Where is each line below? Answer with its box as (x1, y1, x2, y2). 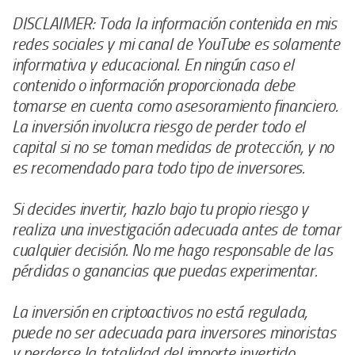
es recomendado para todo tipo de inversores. (12, 158, 305, 178)
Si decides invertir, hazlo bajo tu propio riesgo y (12, 200, 309, 219)
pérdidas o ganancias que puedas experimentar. (12, 261, 318, 281)
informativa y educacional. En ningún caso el (12, 55, 294, 75)
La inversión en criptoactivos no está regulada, (12, 303, 307, 323)
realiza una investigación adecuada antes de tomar (12, 220, 341, 240)
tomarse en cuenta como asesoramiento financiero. (12, 97, 338, 116)
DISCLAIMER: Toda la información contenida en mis (12, 14, 337, 34)
